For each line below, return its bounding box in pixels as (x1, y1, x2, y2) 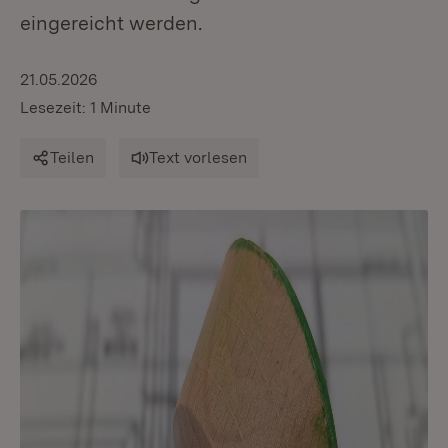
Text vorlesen (149, 148, 247, 167)
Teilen (50, 148, 94, 167)
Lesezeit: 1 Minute (20, 98, 151, 117)
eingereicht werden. (20, 11, 202, 35)
